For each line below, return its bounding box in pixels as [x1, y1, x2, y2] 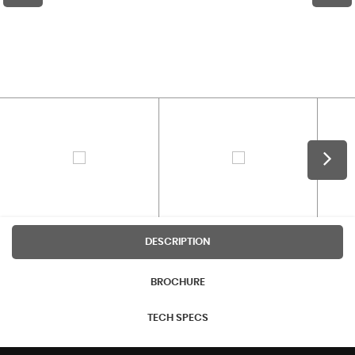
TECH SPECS [147, 313, 208, 324]
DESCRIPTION [145, 237, 210, 248]
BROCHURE [150, 277, 205, 288]
